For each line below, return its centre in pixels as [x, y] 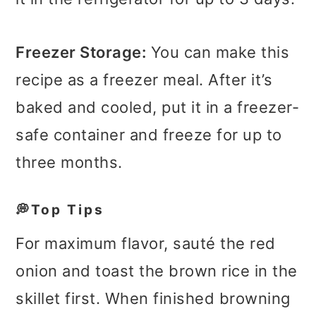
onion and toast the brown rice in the [157, 271]
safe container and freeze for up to [149, 135]
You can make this [218, 53]
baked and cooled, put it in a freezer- [158, 108]
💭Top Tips [60, 210]
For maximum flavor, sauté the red [146, 244]
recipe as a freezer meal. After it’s [144, 80]
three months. [69, 163]
